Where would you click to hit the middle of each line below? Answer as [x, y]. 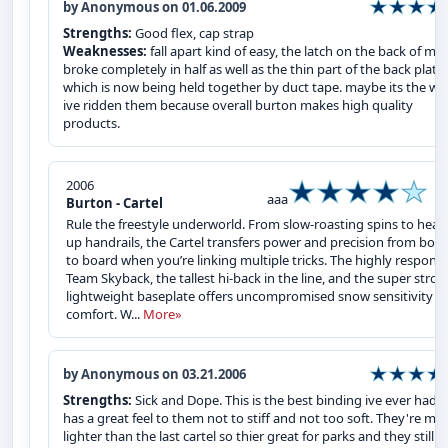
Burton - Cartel [114, 202]
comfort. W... [104, 313]
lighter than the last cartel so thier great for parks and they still [248, 435]
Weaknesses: [106, 50]
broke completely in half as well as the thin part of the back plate [253, 68]
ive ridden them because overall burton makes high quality [238, 104]
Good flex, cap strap [194, 32]
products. [91, 122]
